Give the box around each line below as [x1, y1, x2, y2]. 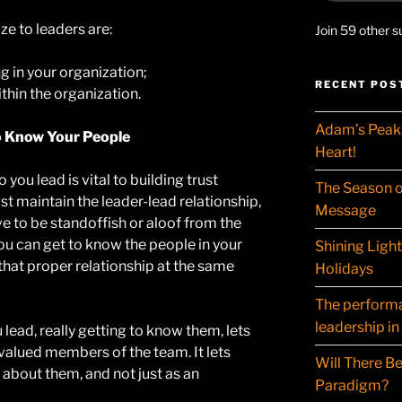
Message [314, 202, 376, 220]
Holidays [314, 260, 373, 278]
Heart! [314, 144, 356, 162]
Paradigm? [314, 377, 389, 395]
